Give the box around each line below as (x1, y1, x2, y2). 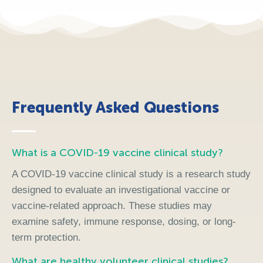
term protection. (12, 232, 81, 244)
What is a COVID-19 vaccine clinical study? (12, 146, 223, 159)
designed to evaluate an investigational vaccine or (12, 184, 230, 196)
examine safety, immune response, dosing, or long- (12, 216, 236, 228)
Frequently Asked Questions (12, 98, 219, 117)
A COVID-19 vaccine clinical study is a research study (12, 168, 251, 180)
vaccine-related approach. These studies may (12, 200, 212, 212)
